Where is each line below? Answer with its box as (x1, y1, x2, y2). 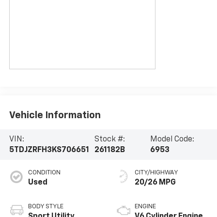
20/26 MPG (135, 179, 176, 187)
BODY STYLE (28, 203, 63, 210)
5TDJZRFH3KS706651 (9, 146, 89, 154)
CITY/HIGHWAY (135, 170, 178, 176)
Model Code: (150, 135, 195, 143)
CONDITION (28, 170, 61, 176)
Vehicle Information (9, 110, 101, 120)
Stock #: (94, 135, 125, 143)
